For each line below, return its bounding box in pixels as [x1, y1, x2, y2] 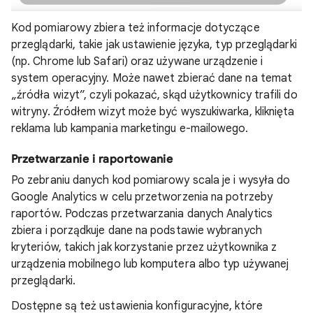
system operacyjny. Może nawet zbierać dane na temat [11, 71, 293, 85]
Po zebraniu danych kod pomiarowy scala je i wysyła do [11, 173, 291, 187]
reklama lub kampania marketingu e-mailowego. [11, 122, 249, 136]
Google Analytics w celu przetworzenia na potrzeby [11, 190, 272, 204]
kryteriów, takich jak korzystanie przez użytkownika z [11, 240, 277, 254]
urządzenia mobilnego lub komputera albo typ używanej [11, 257, 289, 271]
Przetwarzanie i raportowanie [11, 152, 173, 166]
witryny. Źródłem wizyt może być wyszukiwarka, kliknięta [11, 105, 295, 119]
